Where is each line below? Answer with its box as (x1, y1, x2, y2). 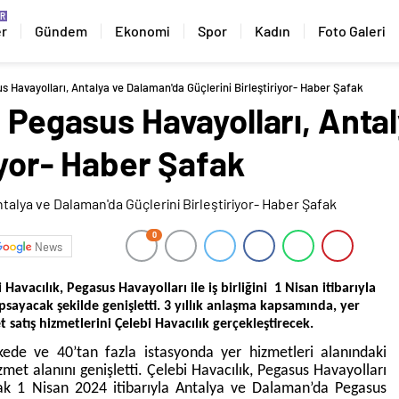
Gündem (34, 22, 87, 39)
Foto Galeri (317, 22, 386, 39)
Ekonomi (114, 22, 170, 39)
